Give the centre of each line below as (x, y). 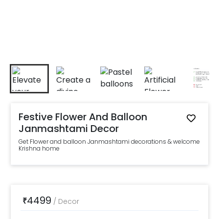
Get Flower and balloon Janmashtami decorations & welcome (109, 142)
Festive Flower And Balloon (83, 117)
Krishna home (39, 148)
